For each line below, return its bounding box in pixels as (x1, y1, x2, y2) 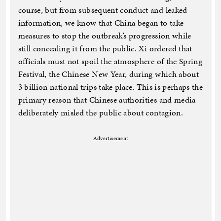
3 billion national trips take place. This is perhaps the (18, 81, 203, 93)
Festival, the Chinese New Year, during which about (18, 68, 199, 80)
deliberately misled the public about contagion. (18, 107, 183, 119)
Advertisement (93, 135, 128, 143)
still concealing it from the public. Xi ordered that (18, 42, 192, 55)
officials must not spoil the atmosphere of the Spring (18, 55, 203, 68)
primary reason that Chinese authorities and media (18, 94, 196, 106)
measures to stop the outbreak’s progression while (18, 30, 191, 42)
